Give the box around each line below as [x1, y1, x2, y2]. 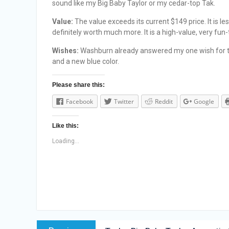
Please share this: [52, 81, 105, 88]
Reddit [155, 97, 173, 106]
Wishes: [52, 47, 79, 55]
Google [194, 97, 214, 106]
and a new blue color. [52, 57, 119, 65]
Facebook [66, 97, 93, 106]
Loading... [52, 137, 79, 145]
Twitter [114, 97, 134, 106]
